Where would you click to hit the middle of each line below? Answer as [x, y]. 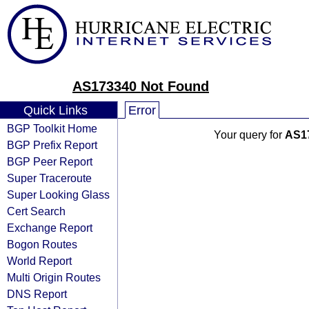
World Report [39, 261]
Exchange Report [50, 228]
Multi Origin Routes [54, 277]
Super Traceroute [49, 178]
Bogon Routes [42, 244]
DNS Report [37, 294]
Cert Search [36, 211]
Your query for [249, 135]
